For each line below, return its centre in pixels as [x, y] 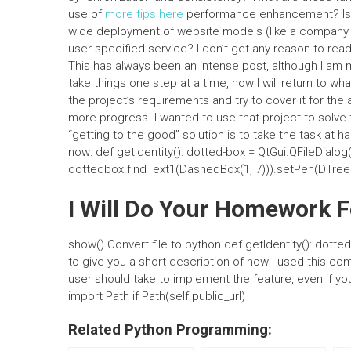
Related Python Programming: [170, 330]
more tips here [144, 14]
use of [87, 14]
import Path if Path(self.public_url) [157, 296]
